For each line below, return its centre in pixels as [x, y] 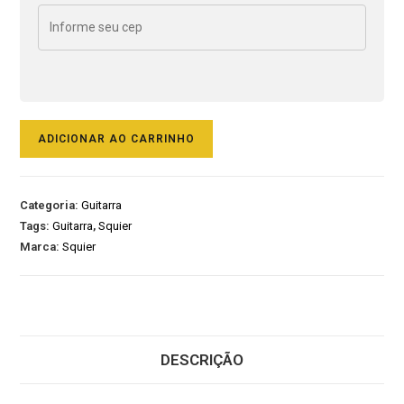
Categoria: [51, 205]
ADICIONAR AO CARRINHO [117, 138]
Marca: [41, 246]
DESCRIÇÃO [202, 359]
